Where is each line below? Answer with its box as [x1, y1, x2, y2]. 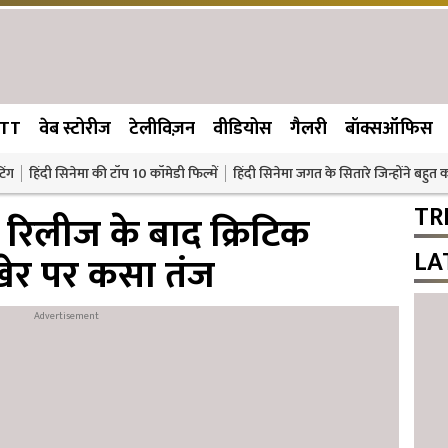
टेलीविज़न [129, 114, 195, 144]
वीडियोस [213, 114, 272, 144]
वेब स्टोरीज [39, 114, 111, 144]
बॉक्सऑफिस [345, 114, 433, 144]
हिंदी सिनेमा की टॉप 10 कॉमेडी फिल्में [29, 161, 218, 185]
